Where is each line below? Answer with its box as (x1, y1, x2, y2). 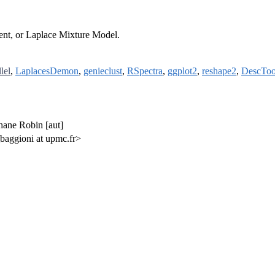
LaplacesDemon (15, 66, 79, 77)
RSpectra (127, 66, 163, 77)
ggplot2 (168, 66, 197, 77)
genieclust (83, 66, 122, 77)
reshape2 (202, 66, 236, 77)
